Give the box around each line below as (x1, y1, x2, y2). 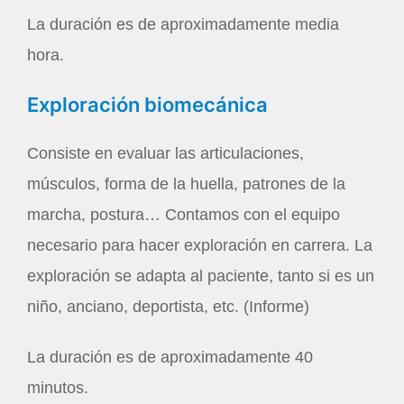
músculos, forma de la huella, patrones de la (27, 175, 345, 194)
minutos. (27, 378, 88, 397)
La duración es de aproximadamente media (27, 15, 339, 34)
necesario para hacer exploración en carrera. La (27, 236, 372, 255)
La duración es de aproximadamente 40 (27, 347, 313, 366)
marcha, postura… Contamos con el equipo (27, 206, 340, 225)
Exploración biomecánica (27, 93, 268, 117)
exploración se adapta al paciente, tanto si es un (27, 267, 374, 286)
